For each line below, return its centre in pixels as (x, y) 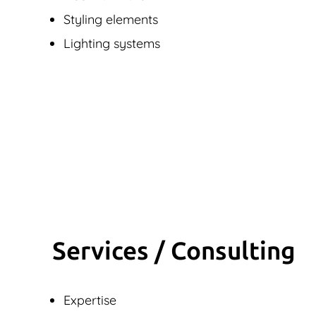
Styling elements (111, 20)
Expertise (90, 300)
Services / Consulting (174, 251)
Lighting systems (112, 44)
